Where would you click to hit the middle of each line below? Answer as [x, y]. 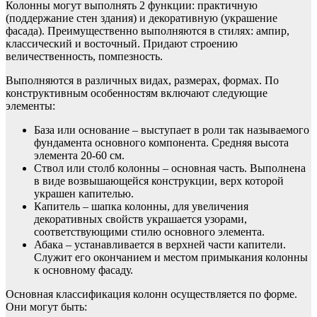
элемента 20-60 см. [79, 155]
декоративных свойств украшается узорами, [140, 219]
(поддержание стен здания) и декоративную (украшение [142, 18]
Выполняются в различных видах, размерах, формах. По [142, 80]
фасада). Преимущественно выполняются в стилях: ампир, [148, 31]
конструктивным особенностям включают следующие [137, 93]
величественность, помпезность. [86, 56]
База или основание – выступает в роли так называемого [172, 130]
